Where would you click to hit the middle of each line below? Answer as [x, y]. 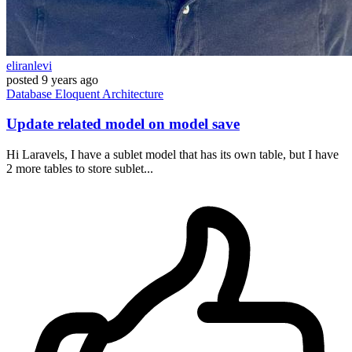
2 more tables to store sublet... [80, 169]
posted [22, 79]
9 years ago [70, 79]
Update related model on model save [123, 124]
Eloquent [79, 93]
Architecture [133, 93]
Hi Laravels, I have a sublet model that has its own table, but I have [172, 155]
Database [31, 93]
